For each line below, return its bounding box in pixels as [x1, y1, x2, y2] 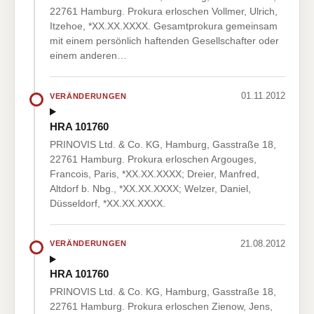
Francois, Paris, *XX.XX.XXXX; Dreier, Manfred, [50, 168, 259, 179]
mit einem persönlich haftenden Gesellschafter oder [50, 35, 279, 47]
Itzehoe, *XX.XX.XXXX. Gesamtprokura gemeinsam [50, 20, 278, 32]
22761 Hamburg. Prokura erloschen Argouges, [50, 153, 257, 165]
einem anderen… [50, 50, 127, 62]
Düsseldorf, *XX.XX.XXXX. [50, 197, 165, 209]
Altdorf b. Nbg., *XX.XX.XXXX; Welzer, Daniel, [50, 182, 251, 194]
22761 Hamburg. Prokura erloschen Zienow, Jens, [50, 301, 273, 313]
